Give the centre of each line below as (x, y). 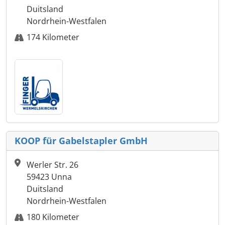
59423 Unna (49, 177)
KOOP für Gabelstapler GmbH (81, 141)
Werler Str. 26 (52, 165)
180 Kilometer (53, 217)
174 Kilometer (53, 37)
